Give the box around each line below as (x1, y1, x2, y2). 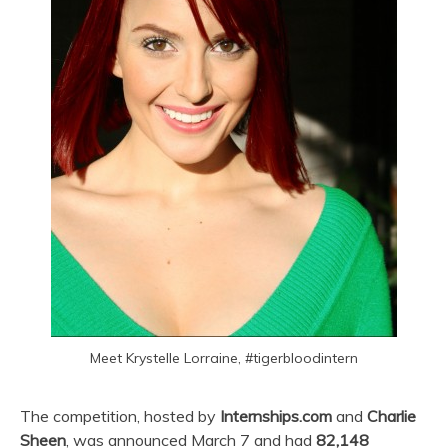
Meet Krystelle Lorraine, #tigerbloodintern (90, 349, 358, 368)
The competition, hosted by (20, 406, 216, 427)
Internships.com (216, 406, 332, 427)
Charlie (367, 406, 416, 427)
